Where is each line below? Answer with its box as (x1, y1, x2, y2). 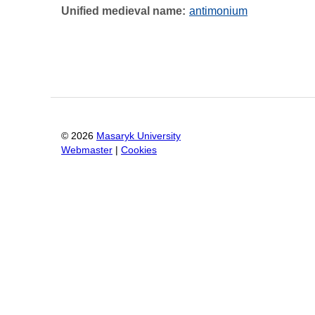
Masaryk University (96, 130, 181, 141)
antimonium (189, 5, 247, 18)
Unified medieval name (61, 5, 182, 18)
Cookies (121, 144, 157, 155)
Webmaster (61, 144, 112, 155)
